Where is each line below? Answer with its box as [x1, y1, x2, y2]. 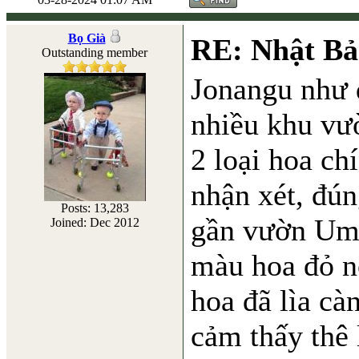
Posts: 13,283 [60, 201, 129, 215]
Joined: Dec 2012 [50, 216, 139, 229]
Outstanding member [42, 46, 147, 59]
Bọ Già [67, 31, 106, 45]
